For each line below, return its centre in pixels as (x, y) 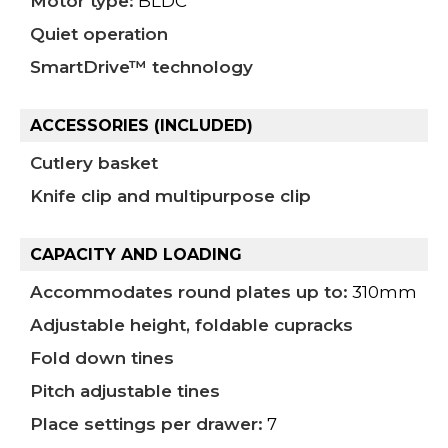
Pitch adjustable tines (125, 391)
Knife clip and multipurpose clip (170, 196)
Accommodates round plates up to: (189, 292)
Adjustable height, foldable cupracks (191, 325)
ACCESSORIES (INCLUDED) (141, 126)
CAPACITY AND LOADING (136, 255)
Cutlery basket (94, 163)
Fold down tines (102, 358)
